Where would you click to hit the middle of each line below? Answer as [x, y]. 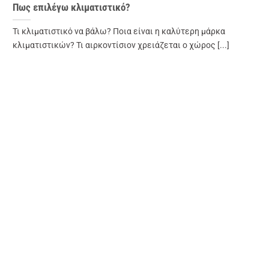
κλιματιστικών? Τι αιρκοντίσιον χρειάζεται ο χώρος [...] [121, 46]
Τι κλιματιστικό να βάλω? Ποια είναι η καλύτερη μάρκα [119, 32]
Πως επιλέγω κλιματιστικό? [71, 8]
